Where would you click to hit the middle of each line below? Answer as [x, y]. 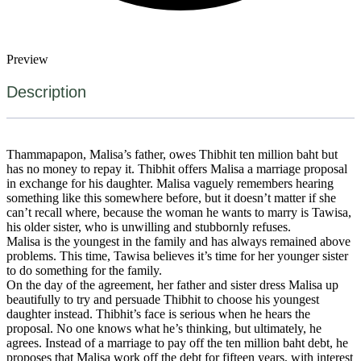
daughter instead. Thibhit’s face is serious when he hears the [158, 313]
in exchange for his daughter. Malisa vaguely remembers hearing [170, 183]
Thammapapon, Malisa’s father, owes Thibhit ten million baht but [172, 154]
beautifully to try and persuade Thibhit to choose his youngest [163, 299]
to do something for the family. [84, 270]
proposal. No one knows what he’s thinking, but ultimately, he [164, 328]
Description [46, 91]
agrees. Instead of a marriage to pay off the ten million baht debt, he [177, 342]
